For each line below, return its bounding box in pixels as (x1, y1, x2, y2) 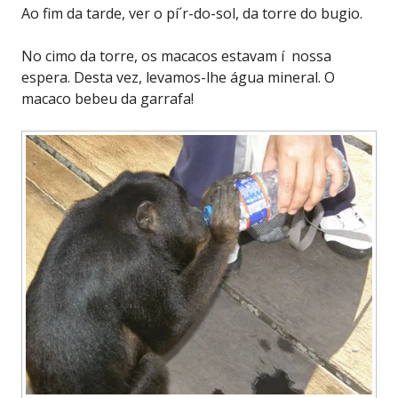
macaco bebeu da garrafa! (21, 88, 194, 108)
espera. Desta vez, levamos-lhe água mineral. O (21, 67, 335, 87)
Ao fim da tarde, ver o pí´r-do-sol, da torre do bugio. (21, 3, 362, 23)
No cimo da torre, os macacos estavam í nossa (21, 45, 331, 66)
